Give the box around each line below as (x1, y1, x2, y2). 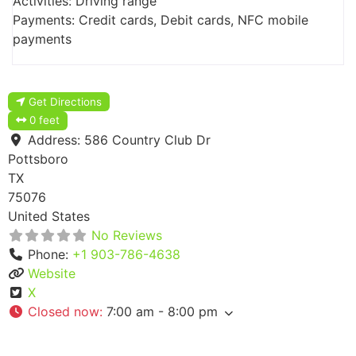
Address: (28, 132, 84, 149)
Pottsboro (8, 151, 68, 168)
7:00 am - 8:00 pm (106, 304, 218, 320)
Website (28, 265, 75, 282)
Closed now (28, 304, 99, 320)
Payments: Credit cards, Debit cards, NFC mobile (13, 11, 308, 28)
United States (8, 208, 90, 225)
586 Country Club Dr (84, 132, 211, 149)
